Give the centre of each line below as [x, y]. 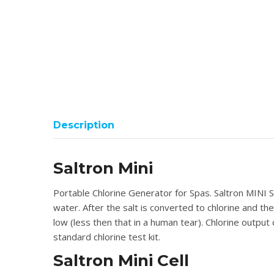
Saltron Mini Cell [121, 261]
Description [84, 125]
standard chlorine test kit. [107, 237]
